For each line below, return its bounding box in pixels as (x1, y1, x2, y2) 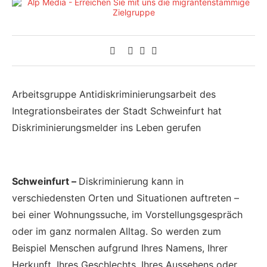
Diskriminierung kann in (79, 175, 184, 187)
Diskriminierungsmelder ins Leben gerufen (12, 122, 201, 133)
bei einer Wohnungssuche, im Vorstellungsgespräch (12, 209, 243, 221)
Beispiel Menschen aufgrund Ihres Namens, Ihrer (12, 242, 228, 254)
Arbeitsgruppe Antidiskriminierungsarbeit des (12, 88, 216, 100)
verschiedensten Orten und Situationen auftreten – (12, 192, 239, 204)
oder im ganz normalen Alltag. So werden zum (12, 225, 221, 237)
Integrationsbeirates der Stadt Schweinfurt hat (12, 105, 222, 117)
